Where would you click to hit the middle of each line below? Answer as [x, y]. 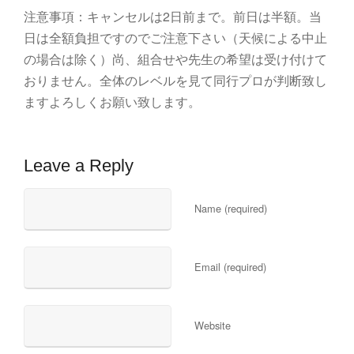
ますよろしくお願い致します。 [112, 101]
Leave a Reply [79, 165]
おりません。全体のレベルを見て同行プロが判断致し [175, 80]
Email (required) [231, 266]
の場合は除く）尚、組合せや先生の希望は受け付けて [175, 58]
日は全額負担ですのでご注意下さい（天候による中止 [175, 37]
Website [213, 325]
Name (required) [231, 208]
